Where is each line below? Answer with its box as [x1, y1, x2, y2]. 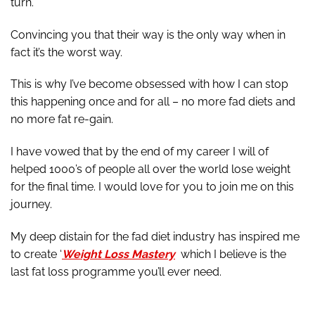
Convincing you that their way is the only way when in [11, 27, 285, 41]
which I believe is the [181, 247, 286, 261]
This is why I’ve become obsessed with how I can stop [11, 77, 288, 91]
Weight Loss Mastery [62, 247, 175, 261]
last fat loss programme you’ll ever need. [11, 265, 221, 278]
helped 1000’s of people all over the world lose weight [11, 162, 290, 176]
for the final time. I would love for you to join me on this [11, 180, 294, 194]
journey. [11, 198, 52, 212]
